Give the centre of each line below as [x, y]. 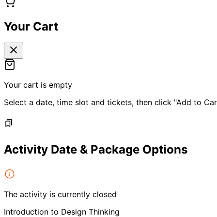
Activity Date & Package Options [96, 150]
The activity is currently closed [60, 194]
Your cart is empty [38, 85]
